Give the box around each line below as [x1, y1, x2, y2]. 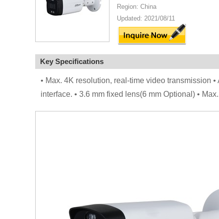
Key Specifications [40, 57, 104, 66]
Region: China [117, 3, 156, 10]
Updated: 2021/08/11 [117, 15, 175, 22]
